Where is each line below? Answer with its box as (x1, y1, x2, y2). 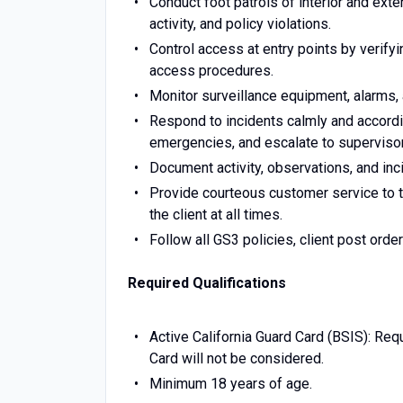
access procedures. (149, 62, 273, 79)
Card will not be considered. (149, 350, 324, 367)
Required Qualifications (128, 274, 286, 291)
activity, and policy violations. (149, 15, 331, 32)
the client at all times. (149, 206, 282, 223)
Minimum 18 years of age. (148, 375, 312, 392)
